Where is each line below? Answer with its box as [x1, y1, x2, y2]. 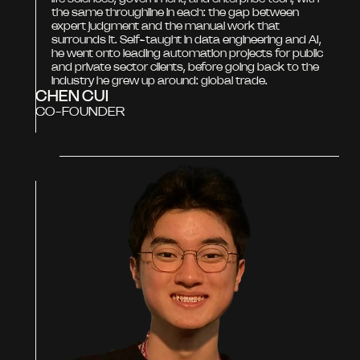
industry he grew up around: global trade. [51, 72, 268, 88]
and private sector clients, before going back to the [51, 59, 319, 74]
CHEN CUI [35, 85, 108, 105]
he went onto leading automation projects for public [51, 45, 323, 60]
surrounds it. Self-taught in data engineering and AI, [51, 31, 321, 47]
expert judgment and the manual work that [51, 18, 280, 33]
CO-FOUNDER [35, 102, 125, 119]
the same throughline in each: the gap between [51, 4, 299, 19]
